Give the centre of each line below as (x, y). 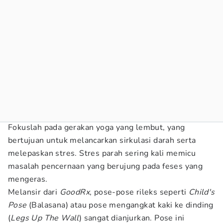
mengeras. (28, 179)
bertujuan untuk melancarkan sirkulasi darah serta (102, 140)
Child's (202, 192)
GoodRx (75, 192)
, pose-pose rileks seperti (139, 192)
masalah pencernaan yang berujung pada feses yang (106, 166)
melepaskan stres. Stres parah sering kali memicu (102, 153)
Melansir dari (34, 192)
